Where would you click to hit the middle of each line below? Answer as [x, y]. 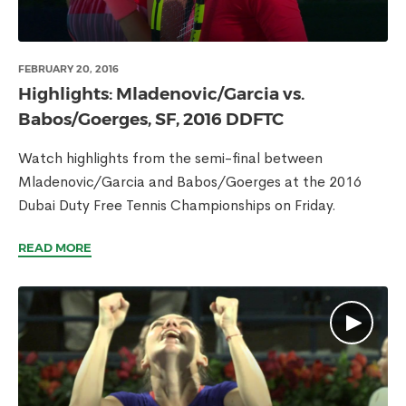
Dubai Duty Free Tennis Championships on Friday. [177, 205]
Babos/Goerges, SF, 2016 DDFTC [151, 119]
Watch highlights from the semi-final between [170, 158]
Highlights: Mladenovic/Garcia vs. [161, 94]
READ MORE [55, 247]
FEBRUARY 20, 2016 [68, 69]
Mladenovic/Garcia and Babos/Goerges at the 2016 [190, 182]
